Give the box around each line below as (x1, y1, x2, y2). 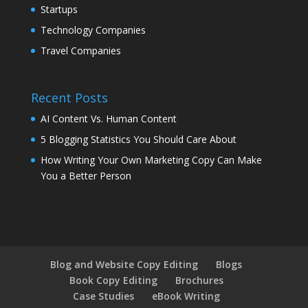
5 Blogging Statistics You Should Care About (40, 133, 236, 146)
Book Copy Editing (69, 274, 157, 287)
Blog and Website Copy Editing (50, 258, 199, 272)
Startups (40, 2, 78, 16)
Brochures (175, 274, 223, 287)
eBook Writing (151, 289, 220, 303)
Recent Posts (30, 89, 108, 107)
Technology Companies (40, 23, 146, 36)
